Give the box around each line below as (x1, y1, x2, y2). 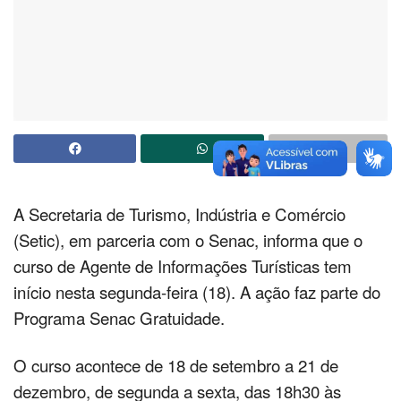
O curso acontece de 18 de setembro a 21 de (13, 353, 338, 377)
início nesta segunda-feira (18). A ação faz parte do (13, 280, 380, 304)
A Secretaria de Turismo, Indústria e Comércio (13, 202, 346, 226)
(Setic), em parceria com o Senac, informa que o (13, 228, 363, 252)
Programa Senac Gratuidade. (13, 306, 225, 330)
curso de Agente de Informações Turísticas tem (13, 254, 352, 278)
